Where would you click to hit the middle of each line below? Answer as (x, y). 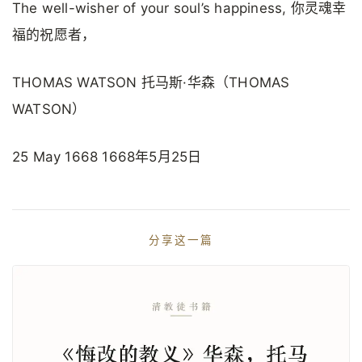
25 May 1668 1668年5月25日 (107, 157)
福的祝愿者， (54, 34)
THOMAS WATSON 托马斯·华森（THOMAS (151, 82)
